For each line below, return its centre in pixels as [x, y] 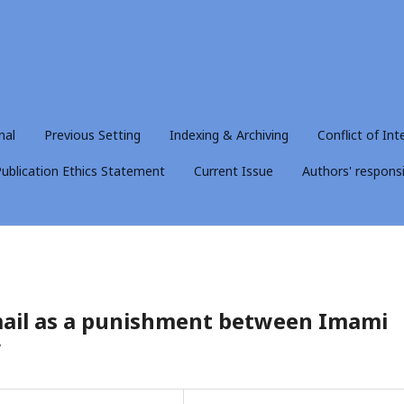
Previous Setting [92, 134]
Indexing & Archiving [229, 134]
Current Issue [234, 170]
